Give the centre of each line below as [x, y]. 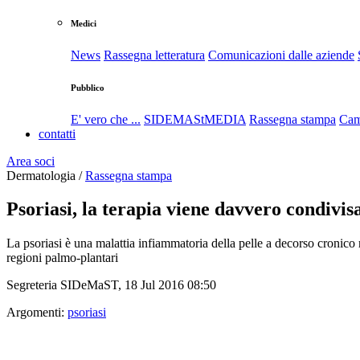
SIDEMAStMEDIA [195, 119]
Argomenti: [35, 313]
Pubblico [88, 87]
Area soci [31, 161]
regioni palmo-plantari [62, 258]
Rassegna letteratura [154, 55]
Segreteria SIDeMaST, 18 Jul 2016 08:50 [111, 285]
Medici [84, 23]
